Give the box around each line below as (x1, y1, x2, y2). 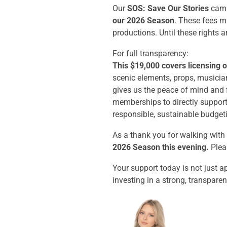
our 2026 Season (112, 15, 174, 25)
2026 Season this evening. (112, 142, 209, 152)
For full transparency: (112, 48, 188, 58)
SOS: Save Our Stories (127, 3, 209, 13)
